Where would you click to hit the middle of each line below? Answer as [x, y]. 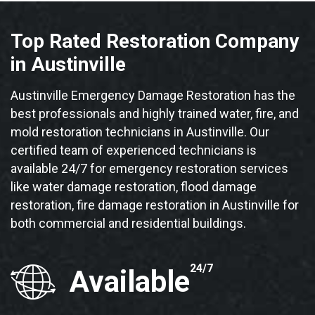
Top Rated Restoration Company [155, 41]
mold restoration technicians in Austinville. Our [140, 132]
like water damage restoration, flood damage [134, 187]
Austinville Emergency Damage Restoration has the [153, 96]
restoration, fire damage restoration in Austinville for [155, 205]
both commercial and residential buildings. [128, 224]
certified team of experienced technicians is [134, 150]
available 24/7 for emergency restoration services [149, 169]
